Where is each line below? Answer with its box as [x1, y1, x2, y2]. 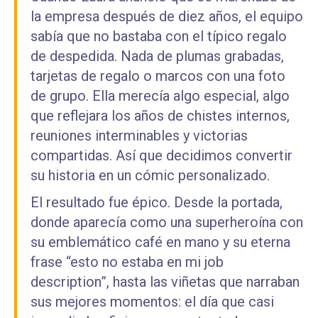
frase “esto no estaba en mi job [31, 253, 224, 270]
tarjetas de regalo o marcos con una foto [31, 67, 285, 84]
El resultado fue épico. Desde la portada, [31, 194, 283, 211]
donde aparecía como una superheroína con [31, 214, 303, 231]
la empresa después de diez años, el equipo [31, 8, 303, 25]
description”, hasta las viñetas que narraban [31, 273, 300, 290]
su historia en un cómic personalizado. [31, 167, 270, 184]
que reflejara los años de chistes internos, [31, 107, 290, 124]
